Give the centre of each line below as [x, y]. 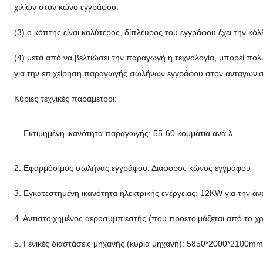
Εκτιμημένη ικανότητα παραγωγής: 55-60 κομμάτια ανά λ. [129, 134]
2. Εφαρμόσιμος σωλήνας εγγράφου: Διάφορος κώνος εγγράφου [132, 168]
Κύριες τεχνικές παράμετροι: [65, 99]
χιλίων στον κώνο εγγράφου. [66, 7]
